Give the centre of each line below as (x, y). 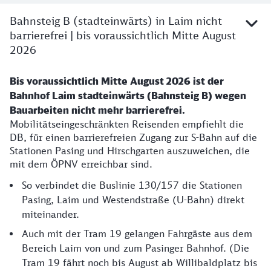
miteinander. (51, 214)
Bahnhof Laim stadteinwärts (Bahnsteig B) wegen (128, 96)
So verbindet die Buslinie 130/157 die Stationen (132, 185)
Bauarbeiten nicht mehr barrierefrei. (99, 110)
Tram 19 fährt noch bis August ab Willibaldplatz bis (139, 263)
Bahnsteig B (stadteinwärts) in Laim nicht (116, 21)
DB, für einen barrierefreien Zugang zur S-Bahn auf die (133, 137)
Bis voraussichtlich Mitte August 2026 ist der (117, 81)
